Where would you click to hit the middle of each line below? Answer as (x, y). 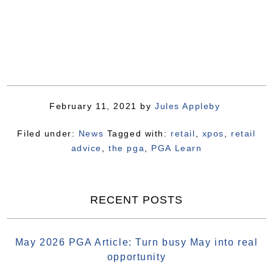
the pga (127, 148)
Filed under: (48, 133)
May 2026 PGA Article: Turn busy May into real (136, 242)
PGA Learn (177, 148)
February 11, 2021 (93, 106)
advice (87, 148)
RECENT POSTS (136, 200)
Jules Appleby (187, 106)
